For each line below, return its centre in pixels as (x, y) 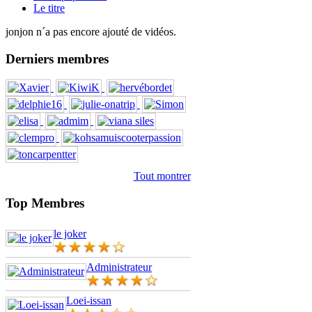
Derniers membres (57, 58)
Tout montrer (162, 176)
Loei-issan (89, 300)
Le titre (49, 8)
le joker (70, 233)
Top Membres (45, 203)
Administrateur (119, 267)
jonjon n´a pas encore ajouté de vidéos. (91, 31)
